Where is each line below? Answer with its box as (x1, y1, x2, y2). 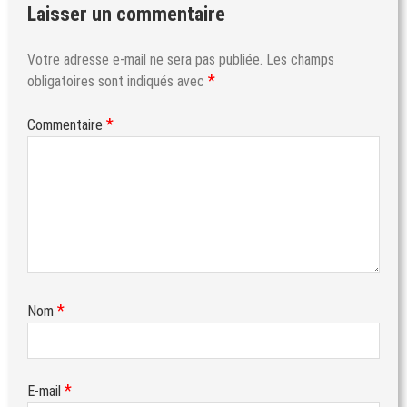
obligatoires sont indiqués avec (27, 72, 208, 90)
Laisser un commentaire (27, 2, 225, 25)
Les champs (266, 50, 334, 68)
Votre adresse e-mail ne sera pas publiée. (27, 50, 263, 68)
